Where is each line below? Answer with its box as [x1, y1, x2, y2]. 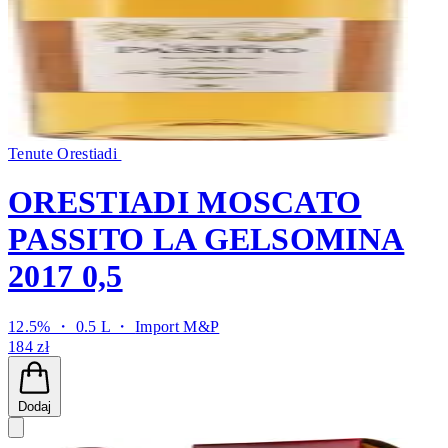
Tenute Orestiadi [8, 144, 122, 162]
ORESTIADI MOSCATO [8, 184, 362, 221]
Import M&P [135, 317, 220, 335]
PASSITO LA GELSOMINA [8, 221, 405, 258]
